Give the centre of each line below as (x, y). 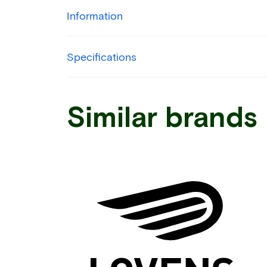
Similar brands (162, 115)
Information (95, 15)
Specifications (102, 56)
